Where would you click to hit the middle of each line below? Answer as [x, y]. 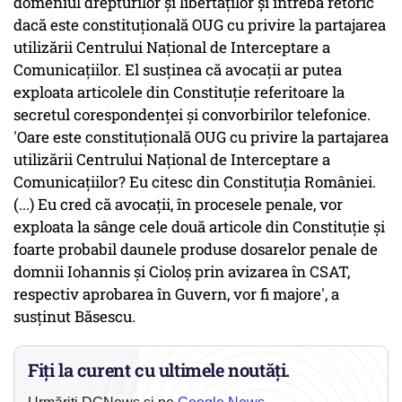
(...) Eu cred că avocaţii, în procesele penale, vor [178, 205]
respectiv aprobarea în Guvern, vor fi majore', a [176, 294]
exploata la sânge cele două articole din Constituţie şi [199, 227]
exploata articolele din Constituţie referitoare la [179, 92]
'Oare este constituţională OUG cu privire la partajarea [201, 137]
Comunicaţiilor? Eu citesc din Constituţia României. [195, 182]
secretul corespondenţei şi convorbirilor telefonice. [192, 115]
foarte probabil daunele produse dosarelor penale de [196, 249]
